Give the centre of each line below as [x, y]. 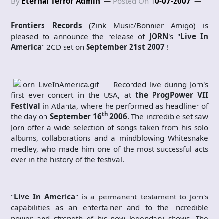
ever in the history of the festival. [67, 159]
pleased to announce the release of [80, 36]
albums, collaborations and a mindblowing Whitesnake [109, 138]
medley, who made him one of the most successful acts [109, 149]
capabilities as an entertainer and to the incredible [109, 207]
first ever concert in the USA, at [73, 95]
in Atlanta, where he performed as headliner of [124, 106]
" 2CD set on [64, 47]
